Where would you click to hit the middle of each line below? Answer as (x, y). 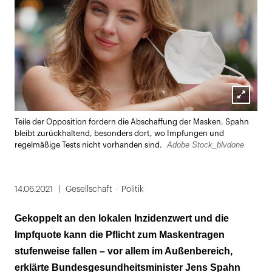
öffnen (246, 127)
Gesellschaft (89, 189)
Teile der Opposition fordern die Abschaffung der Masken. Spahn (132, 122)
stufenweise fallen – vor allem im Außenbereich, (124, 251)
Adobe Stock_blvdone (206, 144)
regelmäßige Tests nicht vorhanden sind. (89, 145)
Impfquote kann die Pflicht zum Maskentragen (120, 234)
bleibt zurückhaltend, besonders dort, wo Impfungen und (119, 133)
